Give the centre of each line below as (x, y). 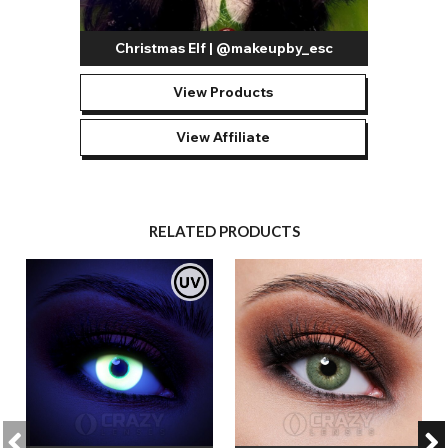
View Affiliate (223, 137)
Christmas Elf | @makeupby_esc (224, 48)
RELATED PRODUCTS (224, 231)
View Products (223, 92)
